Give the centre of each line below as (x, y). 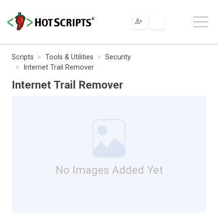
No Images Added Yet (109, 170)
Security (118, 57)
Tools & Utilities (69, 57)
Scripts (23, 57)
